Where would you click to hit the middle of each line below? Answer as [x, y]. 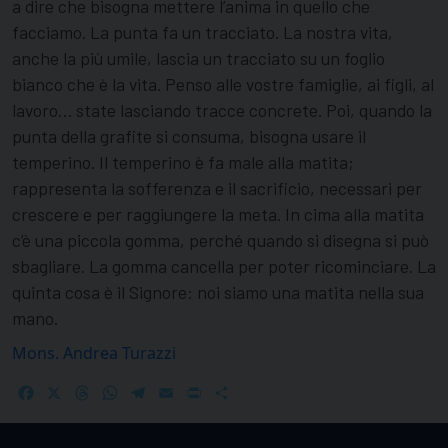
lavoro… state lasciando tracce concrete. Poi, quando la [222, 110]
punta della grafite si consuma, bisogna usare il [189, 136]
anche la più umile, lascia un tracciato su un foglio [198, 58]
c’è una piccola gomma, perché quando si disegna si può [220, 240]
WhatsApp [159, 393]
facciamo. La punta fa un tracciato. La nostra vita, [202, 32]
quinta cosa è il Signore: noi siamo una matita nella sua [218, 292]
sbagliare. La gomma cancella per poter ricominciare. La [224, 266]
